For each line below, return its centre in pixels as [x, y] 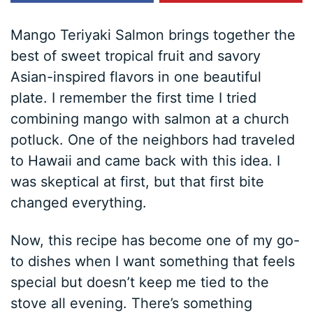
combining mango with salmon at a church [150, 118]
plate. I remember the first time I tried [134, 97]
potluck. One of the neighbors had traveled [153, 139]
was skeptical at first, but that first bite [138, 181]
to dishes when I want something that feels [153, 261]
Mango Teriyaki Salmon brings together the [153, 35]
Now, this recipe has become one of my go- [155, 240]
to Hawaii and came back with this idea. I [146, 160]
